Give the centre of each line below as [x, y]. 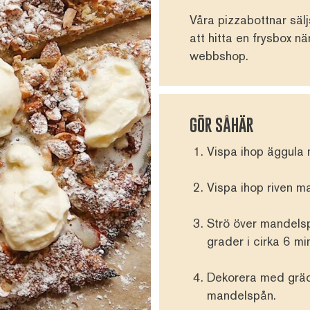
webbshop [218, 55]
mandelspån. [241, 295]
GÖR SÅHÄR [221, 125]
